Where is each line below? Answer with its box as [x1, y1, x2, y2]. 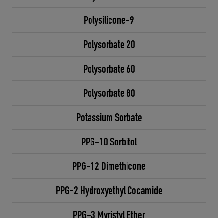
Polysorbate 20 [83, 37, 135, 51]
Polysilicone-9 [84, 13, 134, 27]
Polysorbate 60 [83, 62, 135, 75]
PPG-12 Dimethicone [73, 159, 145, 173]
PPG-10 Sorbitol [81, 135, 137, 148]
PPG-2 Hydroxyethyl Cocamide [55, 183, 163, 197]
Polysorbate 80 [83, 86, 135, 100]
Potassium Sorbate [76, 110, 142, 124]
